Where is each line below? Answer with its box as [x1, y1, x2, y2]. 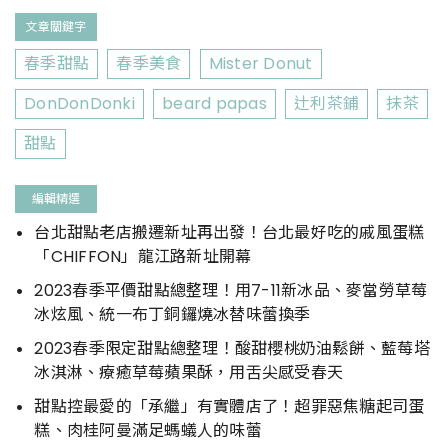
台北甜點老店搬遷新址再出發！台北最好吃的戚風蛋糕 [34, 220, 425, 244]
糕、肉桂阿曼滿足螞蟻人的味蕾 [34, 418, 262, 442]
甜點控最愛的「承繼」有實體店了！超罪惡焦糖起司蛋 [34, 394, 425, 418]
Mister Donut [208, 51, 313, 75]
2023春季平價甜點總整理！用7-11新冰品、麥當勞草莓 [34, 278, 428, 302]
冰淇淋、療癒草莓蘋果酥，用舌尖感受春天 [34, 360, 343, 384]
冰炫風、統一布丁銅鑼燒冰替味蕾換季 [34, 302, 311, 326]
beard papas [162, 91, 267, 115]
